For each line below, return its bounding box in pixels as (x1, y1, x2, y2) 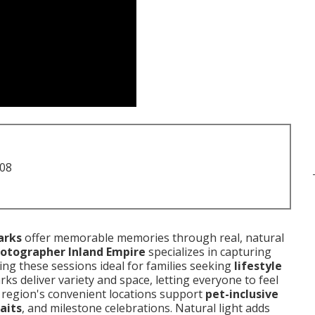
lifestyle (234, 258, 282, 274)
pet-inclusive (205, 286, 278, 302)
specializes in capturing (146, 244, 271, 259)
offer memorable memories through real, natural (22, 230, 284, 245)
